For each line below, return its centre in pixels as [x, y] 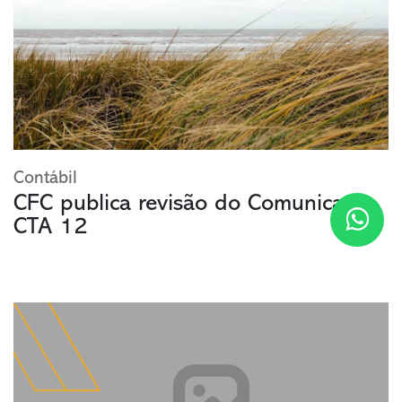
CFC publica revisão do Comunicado [192, 205]
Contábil [45, 179]
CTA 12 [51, 228]
